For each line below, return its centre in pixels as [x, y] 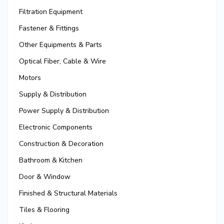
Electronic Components [56, 127]
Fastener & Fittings [49, 28]
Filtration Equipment [51, 12]
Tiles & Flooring [44, 210]
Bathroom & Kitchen [51, 160]
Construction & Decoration [61, 144]
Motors [30, 78]
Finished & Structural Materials [68, 193]
